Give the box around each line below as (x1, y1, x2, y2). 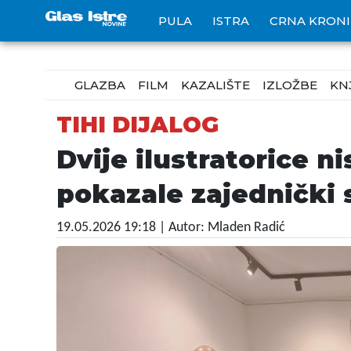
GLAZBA (74, 78, 125, 92)
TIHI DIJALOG (56, 111, 219, 138)
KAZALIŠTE (181, 78, 250, 92)
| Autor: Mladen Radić (159, 220, 285, 235)
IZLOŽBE (262, 78, 317, 92)
